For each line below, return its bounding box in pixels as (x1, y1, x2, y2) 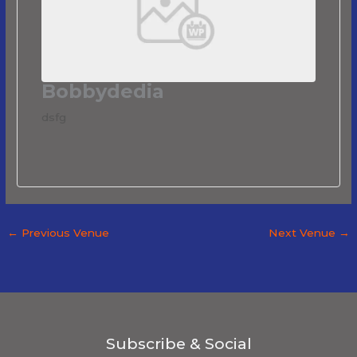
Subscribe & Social (105, 333, 252, 353)
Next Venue (268, 226, 339, 240)
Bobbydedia (41, 80, 165, 104)
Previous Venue (18, 226, 110, 240)
